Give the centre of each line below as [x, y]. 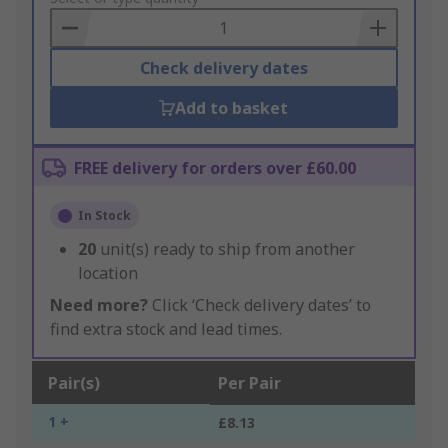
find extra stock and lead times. [166, 329]
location [108, 273]
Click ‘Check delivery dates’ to [259, 305]
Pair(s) [74, 383]
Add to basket [232, 108]
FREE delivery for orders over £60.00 [215, 168]
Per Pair [249, 383]
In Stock [104, 216]
